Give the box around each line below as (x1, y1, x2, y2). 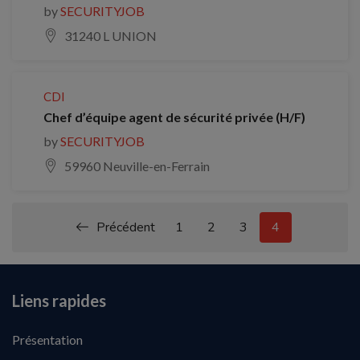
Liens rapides (12, 291, 106, 311)
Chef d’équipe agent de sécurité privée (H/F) (43, 109, 305, 125)
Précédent (96, 219, 155, 237)
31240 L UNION (64, 28, 157, 44)
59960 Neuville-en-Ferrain (64, 158, 210, 174)
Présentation (12, 332, 83, 348)
